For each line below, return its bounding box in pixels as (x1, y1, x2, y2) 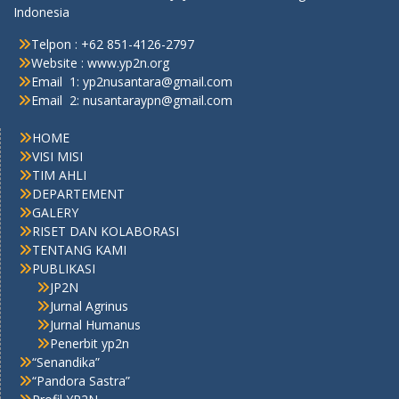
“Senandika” (32, 354, 100, 370)
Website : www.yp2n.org (31, 54, 169, 71)
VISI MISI (32, 148, 83, 165)
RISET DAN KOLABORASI (32, 223, 179, 240)
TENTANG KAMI (32, 241, 126, 258)
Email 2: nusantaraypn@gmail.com (31, 92, 232, 109)
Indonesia (13, 4, 69, 20)
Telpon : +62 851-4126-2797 (31, 36, 194, 53)
